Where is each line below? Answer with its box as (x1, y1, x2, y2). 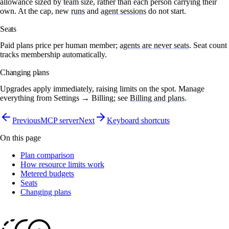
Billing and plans (130, 94, 185, 103)
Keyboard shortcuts (107, 116, 170, 125)
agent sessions (101, 6, 146, 15)
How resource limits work (20, 160, 104, 169)
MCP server (40, 116, 79, 125)
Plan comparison (20, 151, 74, 160)
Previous (12, 116, 40, 125)
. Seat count (189, 40, 227, 50)
